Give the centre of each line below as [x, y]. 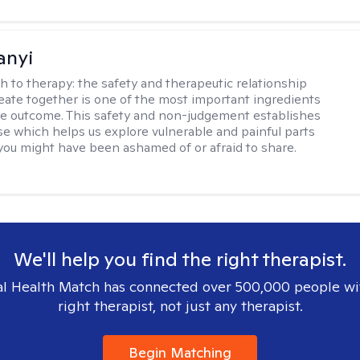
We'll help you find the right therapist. [180, 259]
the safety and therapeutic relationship [193, 83]
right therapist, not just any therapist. [180, 306]
